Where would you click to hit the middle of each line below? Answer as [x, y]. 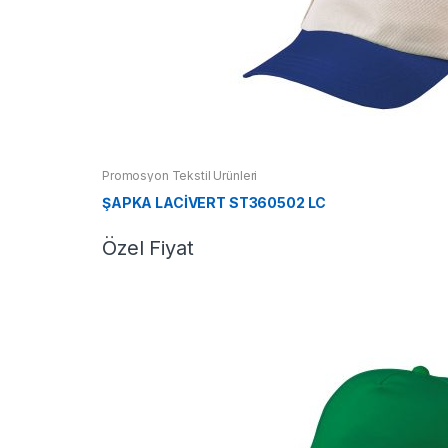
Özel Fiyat [147, 247]
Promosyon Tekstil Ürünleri [179, 175]
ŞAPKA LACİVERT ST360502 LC [214, 203]
